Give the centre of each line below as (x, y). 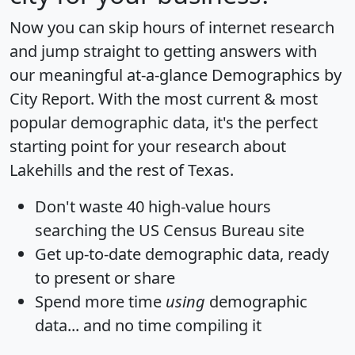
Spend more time (100, 301)
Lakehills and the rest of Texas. (122, 170)
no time (143, 325)
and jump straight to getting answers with (163, 51)
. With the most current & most (204, 98)
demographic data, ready (235, 254)
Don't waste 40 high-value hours (153, 206)
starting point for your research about (148, 146)
